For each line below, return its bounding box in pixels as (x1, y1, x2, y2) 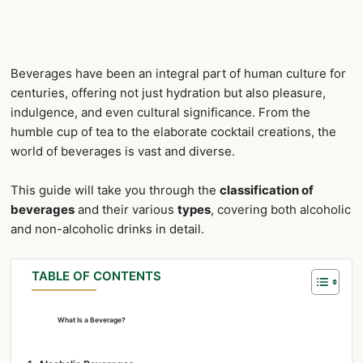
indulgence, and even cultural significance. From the (11, 104, 310, 120)
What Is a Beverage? (57, 315, 126, 324)
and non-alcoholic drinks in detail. (11, 220, 204, 237)
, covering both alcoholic (211, 201, 351, 217)
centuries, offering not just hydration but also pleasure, (11, 84, 326, 100)
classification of (220, 181, 314, 198)
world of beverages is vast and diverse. (11, 143, 235, 159)
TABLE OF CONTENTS (32, 267, 161, 284)
